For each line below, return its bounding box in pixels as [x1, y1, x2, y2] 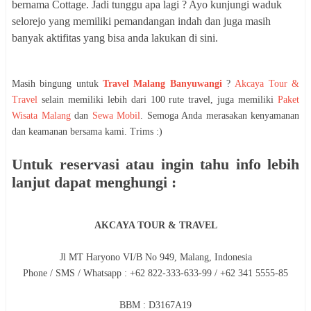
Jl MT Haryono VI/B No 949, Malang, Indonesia [59, 251, 252, 262]
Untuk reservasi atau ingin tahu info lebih [12, 155, 299, 174]
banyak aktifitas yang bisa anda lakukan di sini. [12, 32, 218, 44]
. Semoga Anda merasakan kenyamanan [140, 110, 299, 121]
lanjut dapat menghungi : [12, 174, 176, 192]
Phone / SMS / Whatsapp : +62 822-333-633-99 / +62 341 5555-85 [23, 267, 288, 278]
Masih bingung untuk [12, 78, 103, 90]
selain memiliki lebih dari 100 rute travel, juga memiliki [37, 94, 278, 106]
